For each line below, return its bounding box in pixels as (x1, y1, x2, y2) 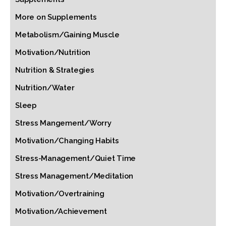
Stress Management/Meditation (15, 172, 133, 181)
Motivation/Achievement (15, 207, 107, 216)
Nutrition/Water (15, 83, 75, 92)
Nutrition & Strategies (15, 66, 94, 75)
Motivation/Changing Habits (15, 136, 119, 145)
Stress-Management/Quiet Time (15, 154, 136, 163)
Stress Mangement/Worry (15, 119, 111, 128)
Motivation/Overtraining (15, 189, 104, 198)
